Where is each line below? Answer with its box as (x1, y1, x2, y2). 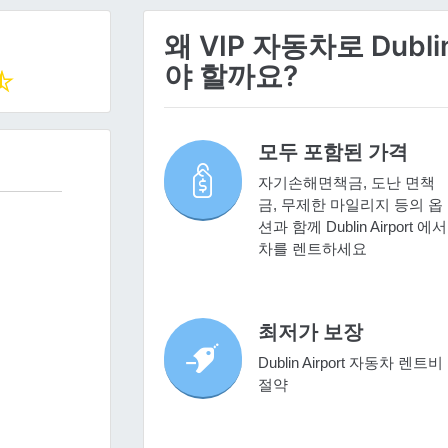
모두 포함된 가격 (257, 140, 408, 165)
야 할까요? (163, 59, 298, 94)
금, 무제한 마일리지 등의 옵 (257, 196, 443, 214)
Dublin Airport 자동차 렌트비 (257, 353, 443, 371)
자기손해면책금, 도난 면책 (257, 174, 435, 192)
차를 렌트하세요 (257, 240, 367, 258)
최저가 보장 (257, 319, 363, 344)
